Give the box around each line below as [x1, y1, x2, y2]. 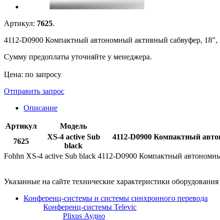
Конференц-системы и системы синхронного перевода [24, 193, 208, 202]
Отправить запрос [4, 86, 64, 95]
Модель [60, 121, 87, 130]
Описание [24, 103, 57, 112]
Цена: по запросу [4, 70, 61, 79]
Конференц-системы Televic [43, 202, 137, 211]
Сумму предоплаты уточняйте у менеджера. [4, 52, 152, 61]
